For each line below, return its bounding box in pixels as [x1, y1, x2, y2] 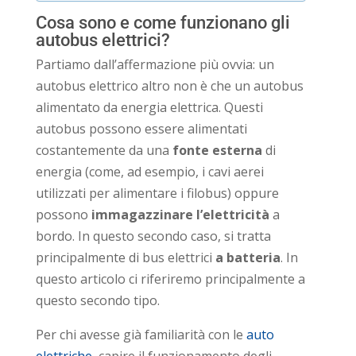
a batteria [215, 248, 281, 266]
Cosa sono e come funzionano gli [35, 12, 290, 33]
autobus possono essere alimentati [35, 119, 247, 137]
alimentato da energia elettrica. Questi [35, 98, 263, 116]
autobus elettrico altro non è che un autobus [35, 76, 304, 95]
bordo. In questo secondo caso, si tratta [35, 226, 271, 245]
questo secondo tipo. [35, 291, 160, 309]
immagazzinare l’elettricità [91, 205, 273, 223]
